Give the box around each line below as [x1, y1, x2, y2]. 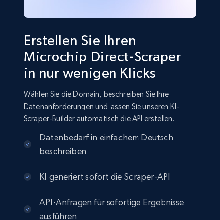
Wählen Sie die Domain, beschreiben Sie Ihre [24, 89, 169, 99]
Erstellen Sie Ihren [24, 32, 136, 49]
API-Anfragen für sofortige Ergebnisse [39, 197, 184, 208]
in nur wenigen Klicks [24, 65, 156, 81]
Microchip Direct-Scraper [24, 49, 182, 65]
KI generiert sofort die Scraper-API [39, 171, 171, 182]
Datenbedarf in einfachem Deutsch [39, 132, 173, 143]
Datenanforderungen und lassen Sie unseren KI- [24, 102, 180, 111]
